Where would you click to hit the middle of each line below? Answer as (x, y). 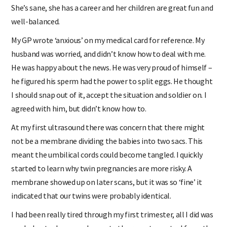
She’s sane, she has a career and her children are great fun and (112, 7)
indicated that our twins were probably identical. (91, 195)
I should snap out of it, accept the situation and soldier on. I (109, 94)
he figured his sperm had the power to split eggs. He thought (112, 81)
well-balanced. (35, 21)
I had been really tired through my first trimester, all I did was (112, 214)
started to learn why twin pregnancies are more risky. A (102, 168)
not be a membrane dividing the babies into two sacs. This (107, 141)
